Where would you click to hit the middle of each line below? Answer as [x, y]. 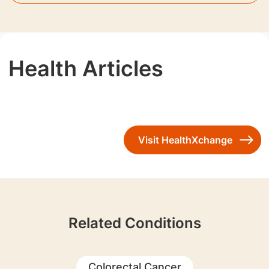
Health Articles [86, 68]
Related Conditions [134, 223]
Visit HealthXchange [185, 140]
